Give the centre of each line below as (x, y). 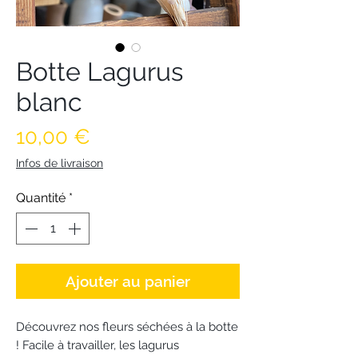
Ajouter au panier (128, 282)
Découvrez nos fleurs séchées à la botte (127, 327)
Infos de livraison (60, 163)
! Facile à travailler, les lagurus (97, 346)
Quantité (41, 198)
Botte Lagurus (99, 72)
